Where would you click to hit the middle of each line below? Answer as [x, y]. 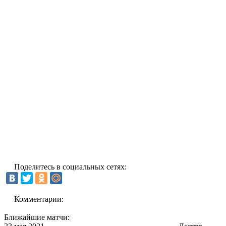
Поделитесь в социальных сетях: [70, 166]
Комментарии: [39, 199]
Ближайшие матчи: [37, 217]
